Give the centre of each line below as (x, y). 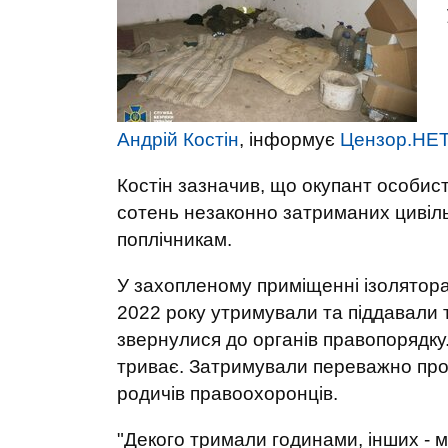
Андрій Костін (178, 139)
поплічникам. (174, 239)
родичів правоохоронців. (227, 393)
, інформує (289, 139)
